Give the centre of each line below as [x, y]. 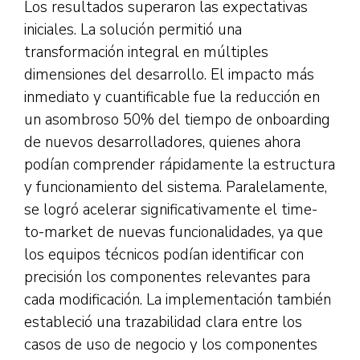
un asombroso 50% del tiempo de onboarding [177, 120]
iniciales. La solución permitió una [133, 30]
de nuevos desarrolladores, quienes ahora [162, 142]
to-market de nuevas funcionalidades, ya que [174, 232]
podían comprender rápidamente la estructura [180, 165]
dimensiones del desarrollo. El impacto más [169, 75]
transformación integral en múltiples [146, 52]
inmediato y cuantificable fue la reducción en [172, 97]
